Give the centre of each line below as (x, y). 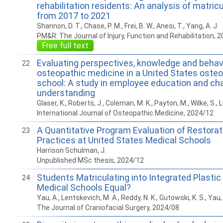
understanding (66, 93)
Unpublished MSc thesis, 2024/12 (90, 160)
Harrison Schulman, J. (71, 150)
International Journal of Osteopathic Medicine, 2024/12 (125, 113)
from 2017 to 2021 (73, 16)
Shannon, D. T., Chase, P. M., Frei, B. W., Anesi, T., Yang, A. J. (127, 26)
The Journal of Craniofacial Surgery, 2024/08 (108, 208)
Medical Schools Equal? (84, 187)
